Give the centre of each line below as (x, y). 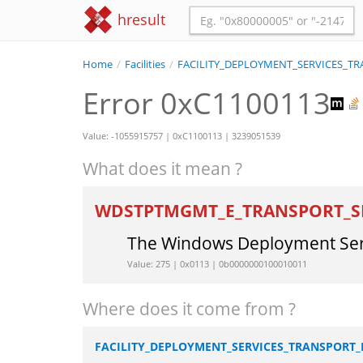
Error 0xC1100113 (207, 104)
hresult (139, 20)
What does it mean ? (162, 169)
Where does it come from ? (189, 309)
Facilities (145, 65)
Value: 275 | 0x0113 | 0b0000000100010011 (217, 264)
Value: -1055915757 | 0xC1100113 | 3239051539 (181, 136)
